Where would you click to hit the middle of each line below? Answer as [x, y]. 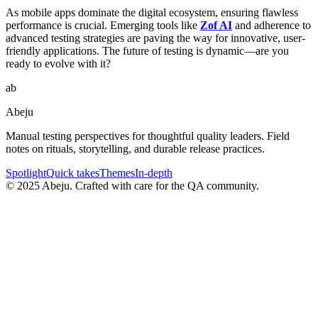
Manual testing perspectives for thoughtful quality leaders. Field [148, 136]
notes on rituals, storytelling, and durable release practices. [135, 148]
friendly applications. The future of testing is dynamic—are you [147, 50]
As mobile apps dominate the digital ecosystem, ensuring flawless [152, 12]
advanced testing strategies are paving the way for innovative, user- [155, 38]
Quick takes [73, 172]
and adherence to [272, 25]
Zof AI [216, 25]
